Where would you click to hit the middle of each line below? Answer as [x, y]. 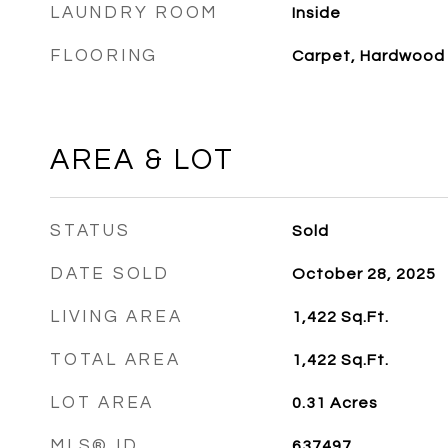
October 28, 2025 [363, 274]
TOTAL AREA [115, 360]
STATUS [90, 231]
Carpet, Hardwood [368, 56]
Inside [316, 13]
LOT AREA [102, 403]
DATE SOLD [110, 274]
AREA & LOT [142, 160]
